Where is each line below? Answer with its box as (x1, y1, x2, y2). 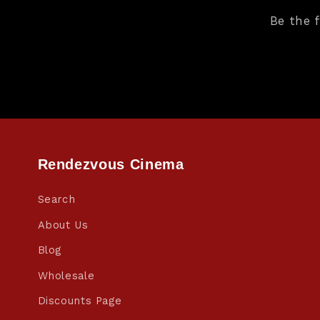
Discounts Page (37, 294, 122, 308)
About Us (37, 218, 89, 231)
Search (37, 193, 76, 206)
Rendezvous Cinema (37, 156, 184, 173)
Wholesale (37, 269, 95, 282)
